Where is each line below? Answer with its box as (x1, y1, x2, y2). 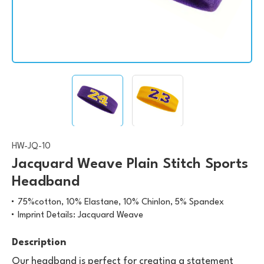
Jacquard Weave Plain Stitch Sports (12, 157, 248, 171)
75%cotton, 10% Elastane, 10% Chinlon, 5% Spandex (18, 197, 224, 207)
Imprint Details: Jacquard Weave (18, 210, 143, 220)
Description (12, 237, 66, 247)
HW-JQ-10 (12, 141, 51, 151)
